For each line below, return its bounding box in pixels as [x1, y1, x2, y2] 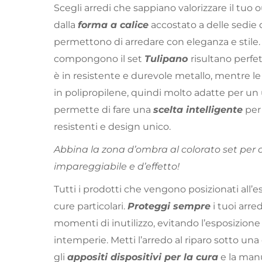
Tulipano [144, 53, 191, 65]
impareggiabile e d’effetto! [54, 161, 180, 173]
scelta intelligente [153, 104, 243, 116]
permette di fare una [54, 104, 153, 116]
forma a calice [78, 19, 149, 31]
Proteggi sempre [127, 201, 211, 212]
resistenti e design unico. [54, 121, 171, 133]
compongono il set [54, 53, 144, 65]
